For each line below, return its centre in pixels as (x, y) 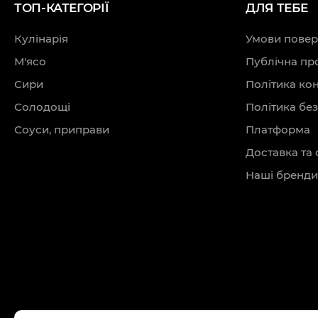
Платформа (278, 130)
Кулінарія (41, 39)
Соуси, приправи (62, 130)
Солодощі (42, 107)
